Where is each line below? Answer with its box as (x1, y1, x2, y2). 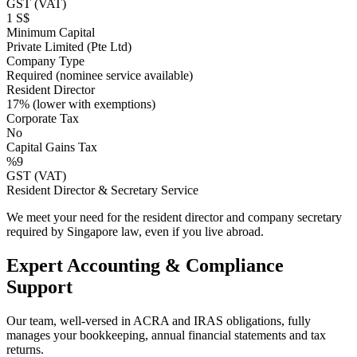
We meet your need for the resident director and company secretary (6, 210, 342, 224)
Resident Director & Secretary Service (6, 182, 198, 197)
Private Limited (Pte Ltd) (6, 39, 131, 53)
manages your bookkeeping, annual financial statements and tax (6, 328, 326, 342)
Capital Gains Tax (6, 139, 97, 154)
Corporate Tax (6, 111, 79, 125)
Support (6, 276, 73, 297)
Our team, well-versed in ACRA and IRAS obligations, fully (6, 313, 311, 328)
